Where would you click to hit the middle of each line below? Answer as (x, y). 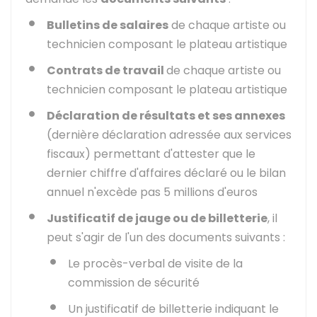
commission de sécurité (134, 283)
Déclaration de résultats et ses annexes (166, 116)
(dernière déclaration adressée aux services (169, 135)
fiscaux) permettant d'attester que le (151, 154)
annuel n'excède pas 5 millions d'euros (152, 192)
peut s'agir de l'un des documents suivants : (166, 237)
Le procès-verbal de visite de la (155, 264)
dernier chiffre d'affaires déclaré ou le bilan (166, 173)
